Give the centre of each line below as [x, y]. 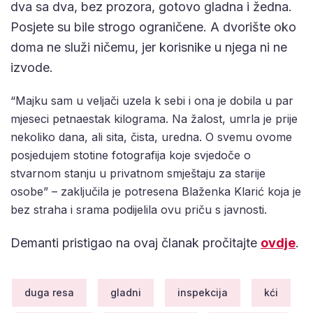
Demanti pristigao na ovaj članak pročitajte [136, 242]
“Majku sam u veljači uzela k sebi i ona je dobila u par [152, 100]
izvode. [32, 67]
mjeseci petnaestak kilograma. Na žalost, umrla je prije [154, 118]
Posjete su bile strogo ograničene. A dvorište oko [153, 27]
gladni [125, 292]
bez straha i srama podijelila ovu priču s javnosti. [139, 209]
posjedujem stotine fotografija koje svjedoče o [131, 155]
